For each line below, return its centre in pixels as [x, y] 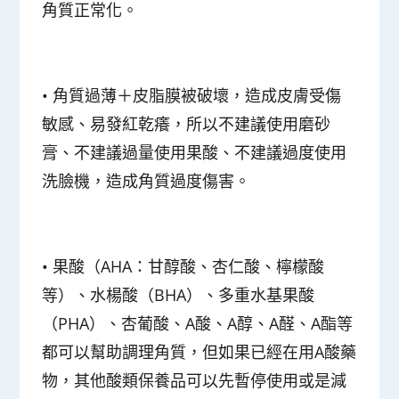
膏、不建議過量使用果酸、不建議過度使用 [195, 152]
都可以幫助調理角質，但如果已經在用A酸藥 [199, 351]
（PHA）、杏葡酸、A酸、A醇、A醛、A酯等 [198, 323]
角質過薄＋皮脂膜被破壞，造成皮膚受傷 [197, 95]
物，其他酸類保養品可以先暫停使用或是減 [195, 380]
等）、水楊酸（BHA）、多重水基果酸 [179, 294]
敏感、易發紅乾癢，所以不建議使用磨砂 [187, 123]
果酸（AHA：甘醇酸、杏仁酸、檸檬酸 [189, 266]
